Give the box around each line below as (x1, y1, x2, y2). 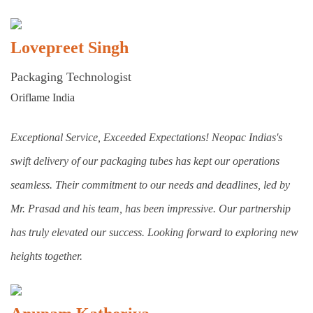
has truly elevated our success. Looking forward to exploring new (10, 226, 298, 239)
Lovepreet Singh (10, 38, 129, 57)
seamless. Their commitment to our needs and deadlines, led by (10, 179, 290, 191)
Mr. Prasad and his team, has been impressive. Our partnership (10, 203, 291, 215)
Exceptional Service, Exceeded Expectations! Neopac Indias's (10, 131, 282, 144)
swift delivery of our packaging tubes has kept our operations (10, 155, 279, 168)
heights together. (10, 250, 82, 263)
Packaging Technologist (10, 70, 131, 85)
